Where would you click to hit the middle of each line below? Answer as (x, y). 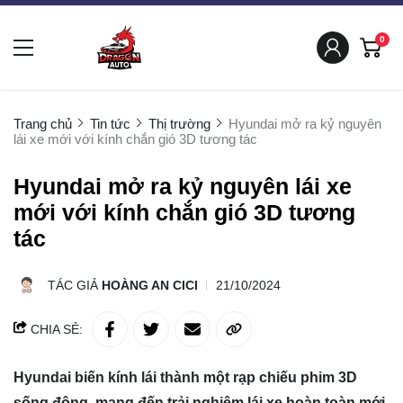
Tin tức (110, 124)
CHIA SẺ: (55, 330)
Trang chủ (43, 124)
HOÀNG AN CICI (150, 286)
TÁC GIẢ (75, 286)
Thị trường (179, 124)
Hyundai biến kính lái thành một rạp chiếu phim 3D (185, 378)
